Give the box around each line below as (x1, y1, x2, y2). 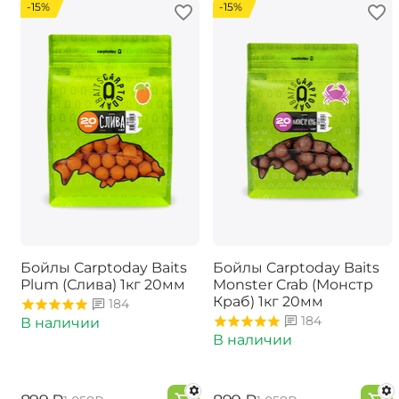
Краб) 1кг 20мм (213, 293, 323, 311)
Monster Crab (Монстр (213, 276, 373, 294)
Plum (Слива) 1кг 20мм (20, 276, 185, 294)
